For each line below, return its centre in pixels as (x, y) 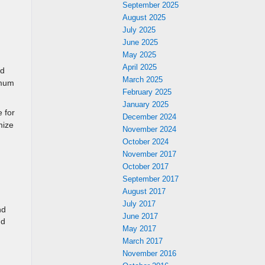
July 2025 (139, 30)
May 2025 (139, 55)
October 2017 (146, 167)
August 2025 (144, 17)
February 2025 (147, 92)
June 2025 (140, 42)
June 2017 (140, 216)
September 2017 (151, 179)
